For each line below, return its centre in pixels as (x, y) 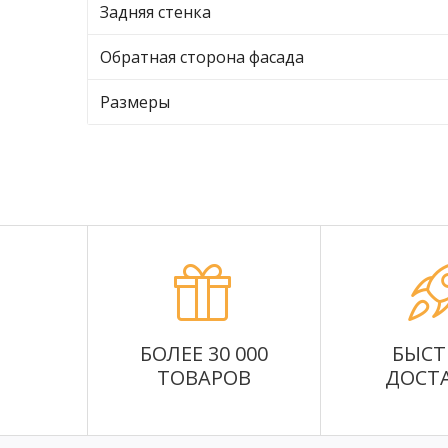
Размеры (135, 102)
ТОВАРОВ (204, 377)
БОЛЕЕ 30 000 (204, 353)
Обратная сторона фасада (202, 57)
